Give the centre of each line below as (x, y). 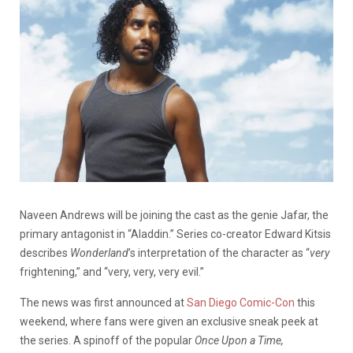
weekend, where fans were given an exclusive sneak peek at (169, 322)
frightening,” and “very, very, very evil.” (112, 272)
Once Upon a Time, (239, 341)
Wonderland (99, 253)
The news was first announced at (103, 303)
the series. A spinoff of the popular (107, 341)
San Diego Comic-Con (241, 303)
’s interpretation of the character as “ (219, 253)
